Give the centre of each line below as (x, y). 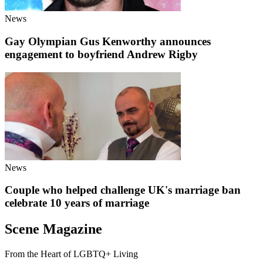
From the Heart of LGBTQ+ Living (71, 254)
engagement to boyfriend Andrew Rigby (101, 54)
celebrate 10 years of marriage (77, 203)
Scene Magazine (53, 229)
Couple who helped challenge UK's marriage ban (123, 190)
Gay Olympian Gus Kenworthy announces (108, 41)
